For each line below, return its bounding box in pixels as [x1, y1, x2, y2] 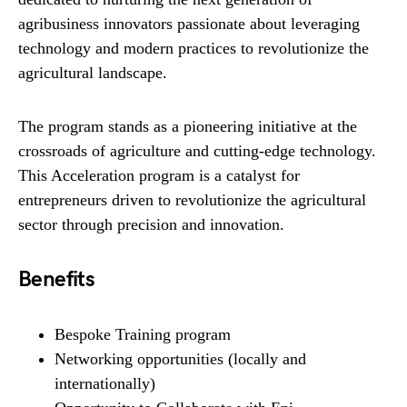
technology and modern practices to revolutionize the [18, 39, 369, 58]
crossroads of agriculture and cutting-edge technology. [18, 142, 376, 161]
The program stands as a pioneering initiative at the [18, 117, 357, 136]
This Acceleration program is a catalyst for [18, 166, 300, 185]
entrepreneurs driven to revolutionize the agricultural [18, 191, 366, 210]
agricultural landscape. [18, 64, 167, 83]
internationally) [55, 374, 155, 393]
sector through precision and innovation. [18, 215, 284, 234]
